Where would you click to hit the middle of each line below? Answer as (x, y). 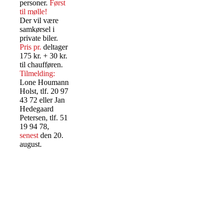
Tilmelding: (37, 74)
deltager (55, 47)
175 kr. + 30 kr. (43, 56)
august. (31, 144)
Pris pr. (30, 47)
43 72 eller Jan (42, 100)
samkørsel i (37, 29)
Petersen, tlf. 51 (44, 118)
